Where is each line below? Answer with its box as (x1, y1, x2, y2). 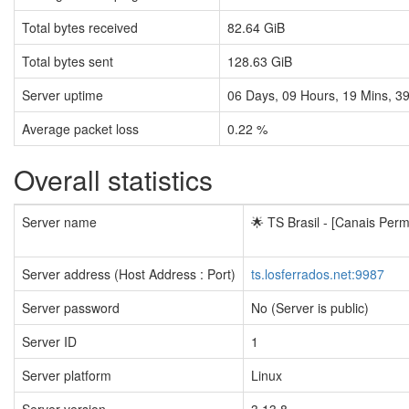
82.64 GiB (227, 18, 285, 37)
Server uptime (22, 86, 103, 105)
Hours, (297, 86, 342, 105)
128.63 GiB (227, 52, 292, 71)
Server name (22, 213, 97, 232)
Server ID (22, 332, 77, 351)
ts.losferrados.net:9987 (251, 265, 384, 284)
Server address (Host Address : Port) (22, 265, 236, 284)
